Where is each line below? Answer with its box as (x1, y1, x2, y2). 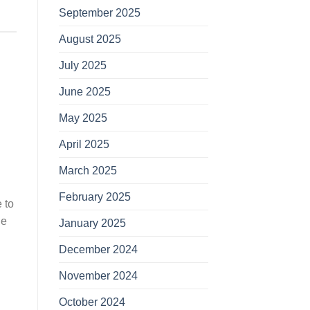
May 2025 (58, 111, 107, 124)
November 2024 (58, 269, 138, 282)
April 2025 (58, 138, 109, 150)
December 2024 (58, 243, 138, 255)
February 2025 (58, 190, 131, 203)
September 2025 (58, 6, 140, 19)
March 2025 (58, 164, 117, 176)
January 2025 (58, 217, 126, 229)
